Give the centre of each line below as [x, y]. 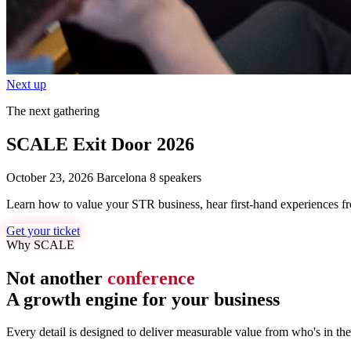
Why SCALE [40, 244]
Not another [57, 278]
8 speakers [174, 177]
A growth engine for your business [143, 299]
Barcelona [120, 177]
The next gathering [53, 110]
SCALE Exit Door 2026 [100, 144]
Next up [26, 84]
